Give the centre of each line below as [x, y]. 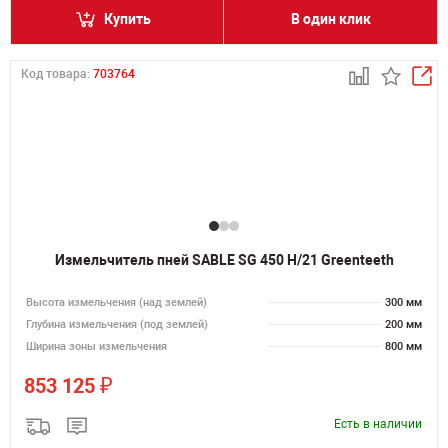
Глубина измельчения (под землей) [117, 324]
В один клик [330, 19]
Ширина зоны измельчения [96, 346]
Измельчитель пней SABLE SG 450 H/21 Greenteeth [224, 260]
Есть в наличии [378, 424]
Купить [127, 19]
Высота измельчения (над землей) [116, 302]
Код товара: [57, 74]
